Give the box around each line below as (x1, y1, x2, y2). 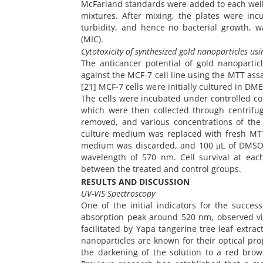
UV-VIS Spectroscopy (81, 187, 155, 199)
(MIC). (81, 33, 103, 45)
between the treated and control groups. (81, 163, 241, 175)
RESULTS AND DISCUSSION (81, 176, 190, 187)
